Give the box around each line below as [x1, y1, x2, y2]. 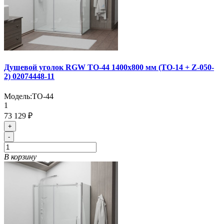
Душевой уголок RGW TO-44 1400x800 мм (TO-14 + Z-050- [4, 63, 214, 72]
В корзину [4, 152, 36, 161]
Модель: [4, 91, 32, 100]
